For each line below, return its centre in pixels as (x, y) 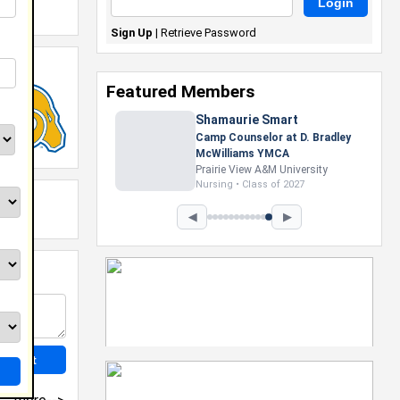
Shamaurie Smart (221, 120)
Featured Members (180, 92)
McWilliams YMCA (217, 154)
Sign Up (132, 33)
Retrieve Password (208, 33)
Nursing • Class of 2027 (225, 184)
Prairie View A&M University (236, 170)
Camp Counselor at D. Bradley (248, 137)
